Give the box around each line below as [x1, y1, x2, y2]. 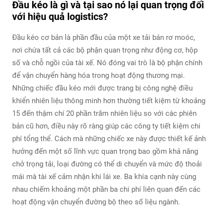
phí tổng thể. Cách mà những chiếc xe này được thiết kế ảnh [12, 134, 206, 143]
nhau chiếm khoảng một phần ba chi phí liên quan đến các [12, 184, 200, 194]
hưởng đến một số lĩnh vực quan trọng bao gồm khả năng [12, 146, 198, 156]
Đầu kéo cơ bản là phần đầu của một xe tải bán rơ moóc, [12, 33, 195, 42]
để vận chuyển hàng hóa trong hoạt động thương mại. [12, 71, 185, 80]
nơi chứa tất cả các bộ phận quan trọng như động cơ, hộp [12, 45, 198, 54]
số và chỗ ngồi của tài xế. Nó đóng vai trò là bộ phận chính [12, 58, 202, 67]
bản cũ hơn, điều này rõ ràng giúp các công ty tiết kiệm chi [12, 121, 200, 130]
